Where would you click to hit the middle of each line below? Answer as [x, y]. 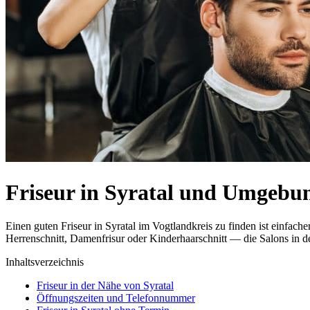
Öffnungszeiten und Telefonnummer [116, 298]
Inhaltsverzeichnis [45, 262]
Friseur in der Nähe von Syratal [105, 286]
